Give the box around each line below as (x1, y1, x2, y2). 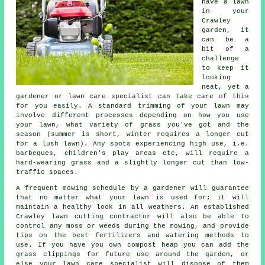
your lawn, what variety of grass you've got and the (16, 121, 249, 128)
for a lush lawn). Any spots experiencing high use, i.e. (16, 140, 249, 147)
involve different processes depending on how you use (16, 111, 249, 119)
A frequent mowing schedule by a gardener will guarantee (16, 184, 249, 192)
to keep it (202, 64, 249, 72)
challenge (202, 54, 240, 62)
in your (202, 7, 249, 15)
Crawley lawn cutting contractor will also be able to (16, 212, 249, 220)
